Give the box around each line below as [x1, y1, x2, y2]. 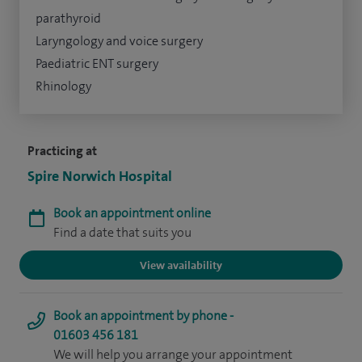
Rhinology [36, 78, 91, 95]
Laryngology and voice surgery [36, 32, 205, 50]
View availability [140, 258, 222, 273]
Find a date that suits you [53, 224, 192, 242]
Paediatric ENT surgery [36, 55, 158, 73]
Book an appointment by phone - [53, 307, 234, 325]
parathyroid [36, 10, 101, 27]
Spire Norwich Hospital [27, 166, 172, 187]
